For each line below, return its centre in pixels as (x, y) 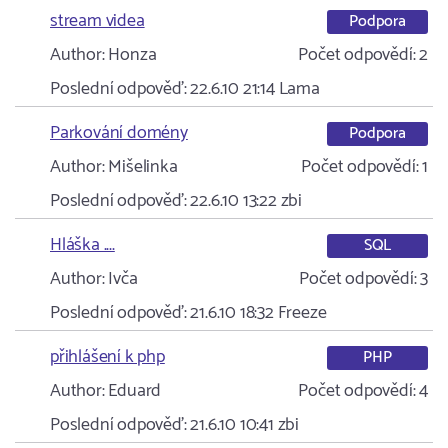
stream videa (97, 21)
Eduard (133, 391)
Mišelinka (141, 167)
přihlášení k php (107, 357)
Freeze (302, 313)
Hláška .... (82, 245)
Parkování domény (119, 133)
